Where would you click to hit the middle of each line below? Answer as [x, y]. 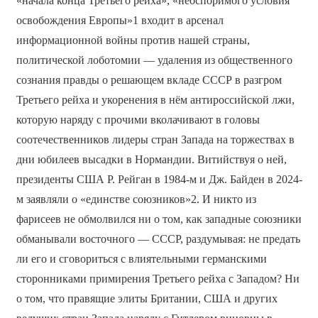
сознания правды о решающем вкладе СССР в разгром [149, 79]
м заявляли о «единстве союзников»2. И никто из [136, 199]
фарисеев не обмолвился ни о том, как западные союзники [159, 219]
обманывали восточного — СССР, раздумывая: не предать [158, 238]
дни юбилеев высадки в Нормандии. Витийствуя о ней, [151, 159]
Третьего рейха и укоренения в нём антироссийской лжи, [155, 99]
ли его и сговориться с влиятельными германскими [141, 258]
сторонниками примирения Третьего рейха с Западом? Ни [158, 278]
